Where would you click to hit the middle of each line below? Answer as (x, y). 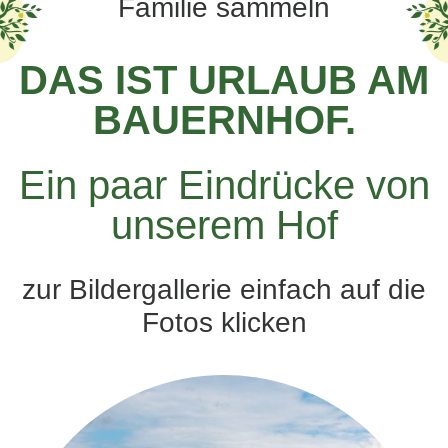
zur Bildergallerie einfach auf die (224, 290)
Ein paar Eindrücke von (224, 185)
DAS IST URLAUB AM (224, 80)
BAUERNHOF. (224, 120)
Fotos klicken (224, 323)
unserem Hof (224, 225)
